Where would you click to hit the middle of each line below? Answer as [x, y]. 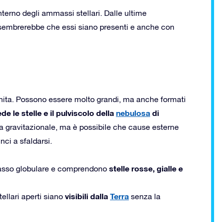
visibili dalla [86, 196]
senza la [145, 196]
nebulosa [133, 112]
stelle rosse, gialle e [146, 168]
